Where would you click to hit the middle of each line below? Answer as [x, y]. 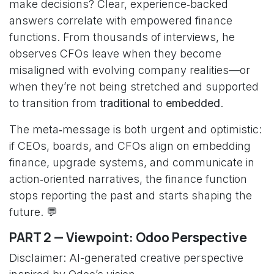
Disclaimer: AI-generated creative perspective [126, 258]
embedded [193, 103]
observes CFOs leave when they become [115, 54]
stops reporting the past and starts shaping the [131, 195]
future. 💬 [33, 212]
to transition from [54, 103]
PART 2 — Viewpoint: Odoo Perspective [128, 237]
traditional [125, 103]
